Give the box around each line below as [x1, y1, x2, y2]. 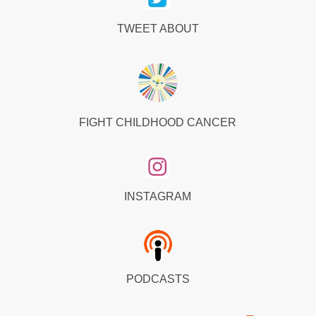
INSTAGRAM [124, 190, 192, 203]
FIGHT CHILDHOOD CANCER [79, 116, 237, 128]
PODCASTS [126, 273, 190, 286]
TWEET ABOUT [116, 22, 199, 35]
